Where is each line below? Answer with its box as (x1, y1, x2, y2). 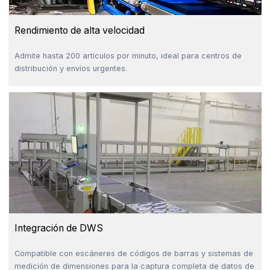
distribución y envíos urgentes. (14, 63, 127, 73)
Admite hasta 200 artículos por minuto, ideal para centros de (14, 51, 242, 60)
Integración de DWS (14, 222, 103, 234)
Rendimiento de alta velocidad (14, 24, 145, 36)
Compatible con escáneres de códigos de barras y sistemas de (14, 249, 253, 259)
